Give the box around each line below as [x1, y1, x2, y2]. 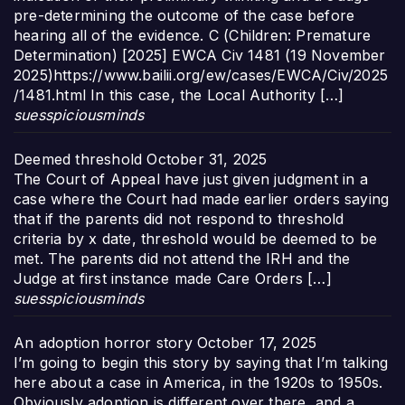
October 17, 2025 [197, 334, 317, 353]
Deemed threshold [14, 150, 143, 169]
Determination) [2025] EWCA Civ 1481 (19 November [14, 46, 386, 65]
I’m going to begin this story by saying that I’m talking [14, 353, 389, 372]
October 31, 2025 [146, 150, 268, 169]
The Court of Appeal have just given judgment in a [14, 170, 368, 189]
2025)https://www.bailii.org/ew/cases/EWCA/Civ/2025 [14, 66, 389, 85]
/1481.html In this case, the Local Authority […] [14, 86, 344, 105]
